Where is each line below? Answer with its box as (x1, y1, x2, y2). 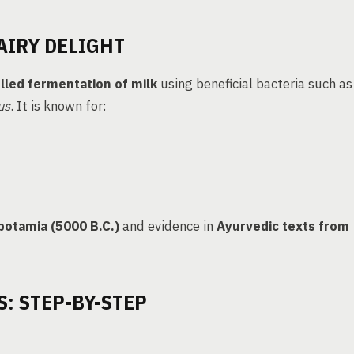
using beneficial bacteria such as (157, 75, 352, 92)
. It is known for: (10, 97, 107, 115)
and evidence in (119, 217, 217, 235)
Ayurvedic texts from (217, 217, 349, 235)
